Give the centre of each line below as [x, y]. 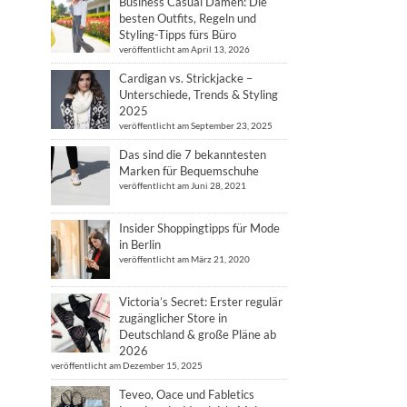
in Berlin [140, 244]
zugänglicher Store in [173, 318]
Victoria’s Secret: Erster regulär [201, 302]
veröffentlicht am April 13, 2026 [184, 49]
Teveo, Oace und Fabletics [187, 394]
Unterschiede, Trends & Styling [199, 94]
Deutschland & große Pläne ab [198, 334]
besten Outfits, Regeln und [188, 18]
